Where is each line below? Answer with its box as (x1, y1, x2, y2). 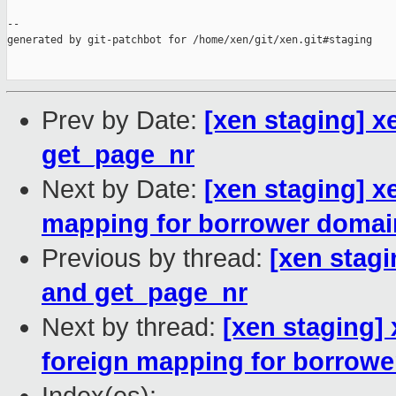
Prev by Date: (42, 106, 204, 135)
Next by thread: (42, 313, 223, 342)
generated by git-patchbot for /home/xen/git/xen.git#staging (7, 34, 372, 47)
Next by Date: (42, 175, 204, 204)
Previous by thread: (42, 244, 270, 273)
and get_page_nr (42, 278, 247, 308)
